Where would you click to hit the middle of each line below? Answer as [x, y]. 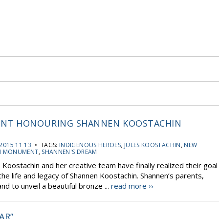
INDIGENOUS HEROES [90, 145]
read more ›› [132, 186]
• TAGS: [45, 145]
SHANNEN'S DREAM [69, 152]
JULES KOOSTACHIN [152, 145]
